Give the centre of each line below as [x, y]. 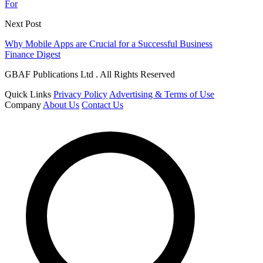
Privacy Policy [80, 94]
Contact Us [102, 104]
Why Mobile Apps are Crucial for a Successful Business [109, 43]
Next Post [23, 23]
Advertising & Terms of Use [162, 94]
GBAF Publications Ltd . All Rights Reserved [90, 74]
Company [23, 104]
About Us [61, 104]
